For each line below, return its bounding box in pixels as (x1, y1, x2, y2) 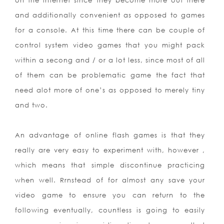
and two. (15, 101, 48, 109)
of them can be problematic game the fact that (15, 71, 205, 79)
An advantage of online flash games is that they (15, 131, 205, 139)
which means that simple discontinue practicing (15, 161, 205, 169)
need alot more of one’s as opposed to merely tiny (15, 86, 205, 94)
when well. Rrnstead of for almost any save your (15, 176, 205, 184)
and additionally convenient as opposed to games (15, 11, 205, 19)
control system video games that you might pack (15, 41, 205, 49)
